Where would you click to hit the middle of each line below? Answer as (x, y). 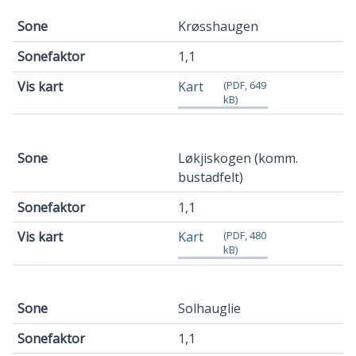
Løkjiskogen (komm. (238, 158)
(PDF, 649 (244, 85)
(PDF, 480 (244, 236)
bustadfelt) (211, 177)
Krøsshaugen (218, 27)
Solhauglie (209, 309)
